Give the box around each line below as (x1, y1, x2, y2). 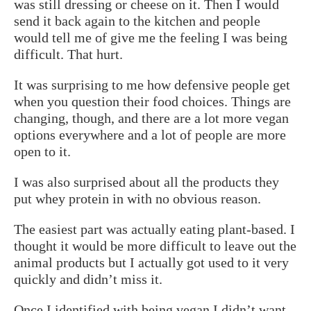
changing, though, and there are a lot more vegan (14, 110, 289, 126)
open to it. (14, 143, 71, 159)
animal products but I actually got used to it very (14, 254, 289, 270)
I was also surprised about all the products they (14, 174, 279, 190)
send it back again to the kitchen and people (14, 12, 260, 28)
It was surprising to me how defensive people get (14, 76, 290, 92)
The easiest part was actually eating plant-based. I (14, 221, 295, 237)
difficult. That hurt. (14, 46, 123, 62)
